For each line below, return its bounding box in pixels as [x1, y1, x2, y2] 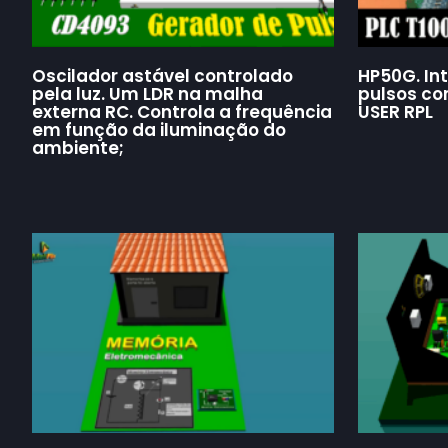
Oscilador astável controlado [32, 64, 293, 89]
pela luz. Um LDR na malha [32, 82, 263, 107]
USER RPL [358, 100, 433, 125]
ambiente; [32, 136, 124, 161]
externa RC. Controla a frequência [32, 100, 332, 125]
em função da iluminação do [32, 118, 286, 143]
